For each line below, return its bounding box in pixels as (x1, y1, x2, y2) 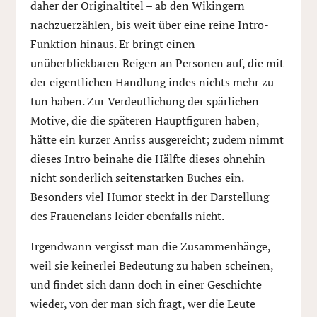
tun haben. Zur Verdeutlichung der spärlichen (30, 93, 259, 109)
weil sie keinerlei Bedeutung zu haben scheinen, (30, 258, 273, 273)
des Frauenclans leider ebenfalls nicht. (30, 208, 224, 224)
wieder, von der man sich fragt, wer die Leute (30, 296, 255, 311)
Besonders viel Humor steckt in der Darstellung (30, 189, 269, 204)
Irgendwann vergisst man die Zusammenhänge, (30, 238, 270, 254)
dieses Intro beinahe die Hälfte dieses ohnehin (30, 151, 265, 166)
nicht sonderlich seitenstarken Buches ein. (30, 170, 243, 185)
